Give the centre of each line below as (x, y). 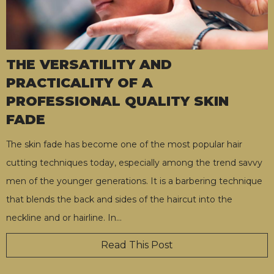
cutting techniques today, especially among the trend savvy (134, 163)
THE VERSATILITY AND (89, 65)
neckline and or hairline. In (61, 218)
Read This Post (137, 245)
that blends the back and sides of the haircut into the (119, 200)
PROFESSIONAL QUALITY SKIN (117, 102)
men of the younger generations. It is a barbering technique (134, 181)
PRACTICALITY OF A (80, 83)
